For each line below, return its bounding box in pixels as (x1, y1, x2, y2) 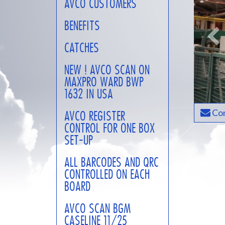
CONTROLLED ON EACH (64, 166, 150, 182)
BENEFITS (64, 18, 100, 34)
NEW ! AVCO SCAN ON (64, 62, 150, 78)
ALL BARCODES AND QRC (64, 154, 159, 170)
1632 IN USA (64, 86, 113, 102)
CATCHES (64, 40, 99, 56)
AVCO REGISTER (64, 108, 125, 124)
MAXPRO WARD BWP (64, 74, 144, 90)
